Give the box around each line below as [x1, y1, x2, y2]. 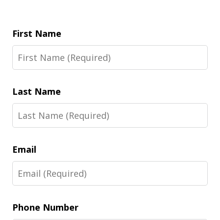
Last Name [12, 85, 61, 97]
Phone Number [12, 201, 79, 213]
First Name [12, 27, 61, 39]
